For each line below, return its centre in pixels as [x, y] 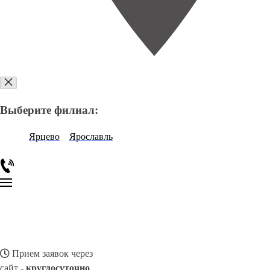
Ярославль [91, 137]
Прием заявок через [51, 254]
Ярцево [44, 137]
